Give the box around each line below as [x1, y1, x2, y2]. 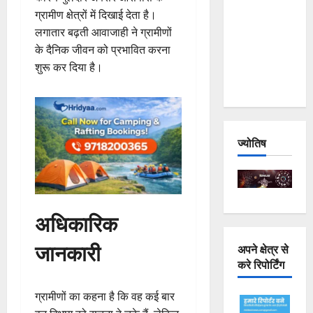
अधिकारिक [35, 207, 117, 239]
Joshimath [237, 6, 284, 23]
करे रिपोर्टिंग [237, 255, 284, 272]
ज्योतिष [237, 134, 266, 152]
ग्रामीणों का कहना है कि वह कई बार [35, 289, 175, 305]
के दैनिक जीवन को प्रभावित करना [35, 41, 170, 57]
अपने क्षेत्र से [237, 240, 289, 257]
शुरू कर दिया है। [35, 59, 103, 75]
